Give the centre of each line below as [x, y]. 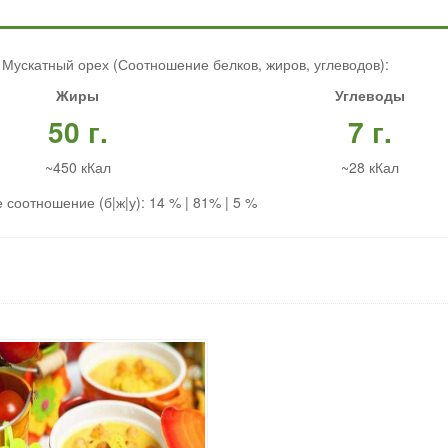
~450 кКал [77, 167]
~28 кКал [369, 167]
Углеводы [369, 95]
